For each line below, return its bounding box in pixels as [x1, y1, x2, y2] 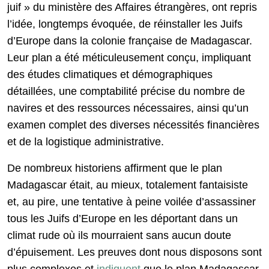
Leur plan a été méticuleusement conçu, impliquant [7, 52, 251, 64]
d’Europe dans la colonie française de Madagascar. [7, 35, 252, 47]
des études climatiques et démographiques [7, 68, 213, 81]
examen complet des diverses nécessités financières [7, 119, 259, 131]
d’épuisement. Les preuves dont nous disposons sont [7, 246, 262, 259]
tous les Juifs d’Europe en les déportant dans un [7, 213, 238, 225]
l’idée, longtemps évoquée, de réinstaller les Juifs [7, 18, 243, 31]
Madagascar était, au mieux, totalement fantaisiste [7, 179, 248, 192]
